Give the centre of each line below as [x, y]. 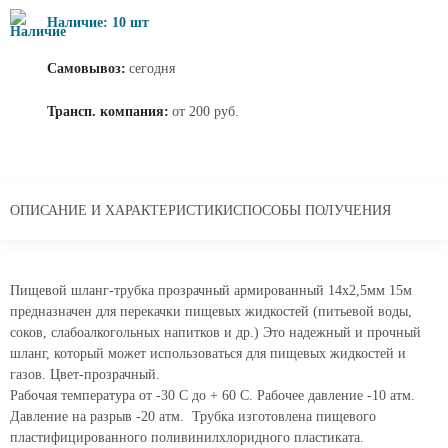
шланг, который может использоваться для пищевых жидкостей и [208, 353]
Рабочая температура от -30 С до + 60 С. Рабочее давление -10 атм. [212, 395]
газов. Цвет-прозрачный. [85, 374]
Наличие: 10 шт [98, 22]
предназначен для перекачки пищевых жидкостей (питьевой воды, [211, 311]
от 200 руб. [205, 111]
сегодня [152, 68]
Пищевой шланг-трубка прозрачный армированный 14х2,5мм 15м [211, 290]
